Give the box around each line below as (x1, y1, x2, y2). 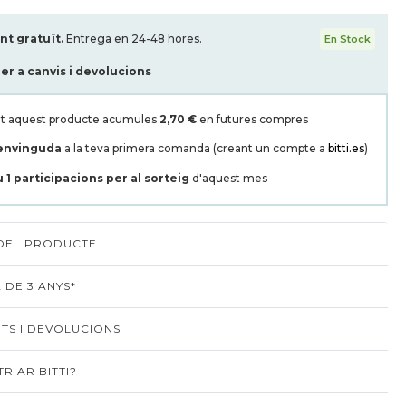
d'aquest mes (192, 171, 267, 185)
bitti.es (328, 141, 364, 155)
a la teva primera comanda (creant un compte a (62, 141, 328, 155)
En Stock (324, 33, 371, 45)
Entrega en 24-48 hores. (66, 32, 202, 45)
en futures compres (197, 112, 308, 126)
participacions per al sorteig (14, 171, 192, 185)
